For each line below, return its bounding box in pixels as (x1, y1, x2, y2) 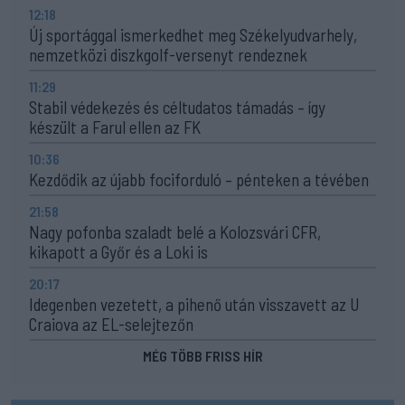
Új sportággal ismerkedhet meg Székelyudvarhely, (29, 24, 357, 45)
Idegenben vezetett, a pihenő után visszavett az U (29, 293, 360, 315)
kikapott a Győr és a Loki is (29, 240, 208, 262)
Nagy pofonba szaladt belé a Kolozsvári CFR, (29, 221, 321, 242)
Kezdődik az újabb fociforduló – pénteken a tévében (29, 168, 369, 190)
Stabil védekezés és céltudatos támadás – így (29, 96, 325, 118)
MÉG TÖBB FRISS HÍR (142, 346, 263, 364)
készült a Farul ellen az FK (29, 116, 201, 137)
